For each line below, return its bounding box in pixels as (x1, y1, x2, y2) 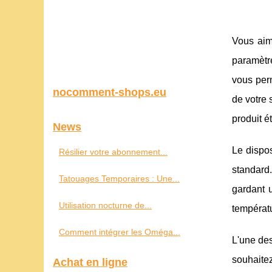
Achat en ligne (53, 256, 127, 268)
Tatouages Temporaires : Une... (59, 174, 180, 183)
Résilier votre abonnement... (59, 147, 168, 157)
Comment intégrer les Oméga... (59, 227, 180, 237)
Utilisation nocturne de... (59, 200, 152, 210)
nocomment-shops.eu (53, 86, 166, 98)
